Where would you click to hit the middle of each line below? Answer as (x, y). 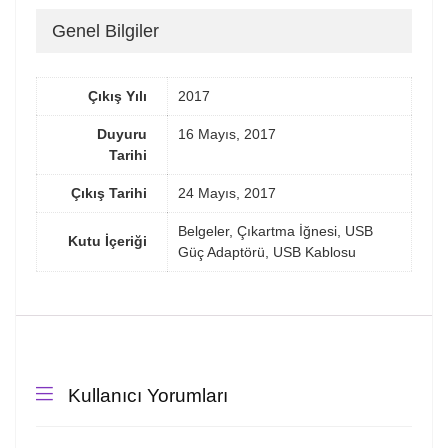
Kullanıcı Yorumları (148, 396)
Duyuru (122, 133)
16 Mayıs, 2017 (227, 133)
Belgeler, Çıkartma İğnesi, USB (275, 230)
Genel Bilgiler (105, 31)
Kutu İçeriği (107, 240)
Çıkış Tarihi (109, 192)
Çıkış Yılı (117, 95)
